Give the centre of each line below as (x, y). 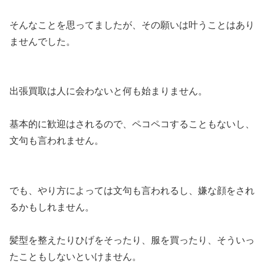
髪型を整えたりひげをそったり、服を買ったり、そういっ (132, 240)
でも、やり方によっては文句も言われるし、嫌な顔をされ (132, 190)
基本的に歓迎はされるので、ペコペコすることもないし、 (132, 124)
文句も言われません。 (57, 141)
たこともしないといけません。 (75, 256)
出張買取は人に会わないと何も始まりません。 (108, 91)
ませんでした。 (42, 42)
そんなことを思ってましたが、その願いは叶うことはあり (132, 25)
